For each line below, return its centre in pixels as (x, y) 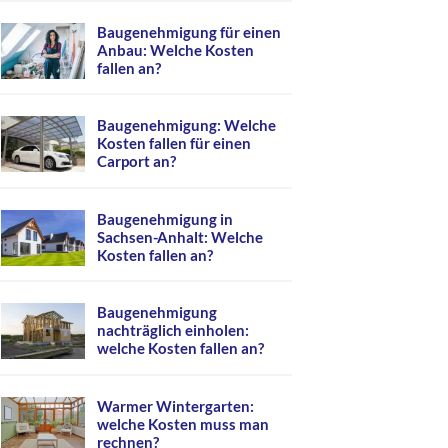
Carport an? (136, 161)
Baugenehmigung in (165, 218)
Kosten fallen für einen (174, 143)
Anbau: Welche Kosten (175, 49)
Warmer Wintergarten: (175, 405)
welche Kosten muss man (183, 423)
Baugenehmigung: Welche (186, 125)
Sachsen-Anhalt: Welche (180, 236)
